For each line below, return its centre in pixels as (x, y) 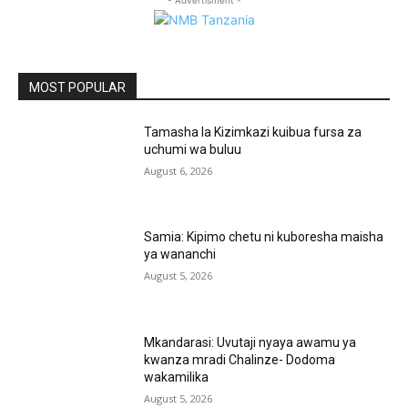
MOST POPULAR (77, 87)
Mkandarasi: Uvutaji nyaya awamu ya (250, 342)
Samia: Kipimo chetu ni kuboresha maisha (264, 237)
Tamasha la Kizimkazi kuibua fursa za (253, 132)
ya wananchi (180, 255)
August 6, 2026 (178, 170)
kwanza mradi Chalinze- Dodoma (240, 359)
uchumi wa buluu (193, 149)
